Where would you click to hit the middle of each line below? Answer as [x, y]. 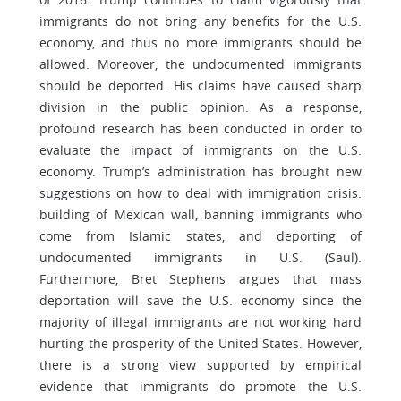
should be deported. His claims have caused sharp [200, 85]
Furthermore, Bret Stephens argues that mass [200, 279]
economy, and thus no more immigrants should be [200, 43]
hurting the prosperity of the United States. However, [200, 343]
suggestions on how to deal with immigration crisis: [200, 193]
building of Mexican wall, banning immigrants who [200, 214]
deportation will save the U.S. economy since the [200, 300]
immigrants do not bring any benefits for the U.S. [200, 21]
